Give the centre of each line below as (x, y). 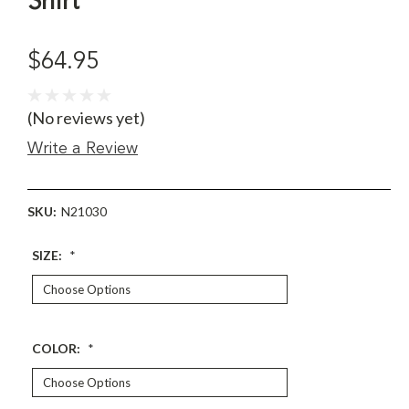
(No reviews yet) (86, 118)
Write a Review (83, 149)
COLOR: (58, 348)
